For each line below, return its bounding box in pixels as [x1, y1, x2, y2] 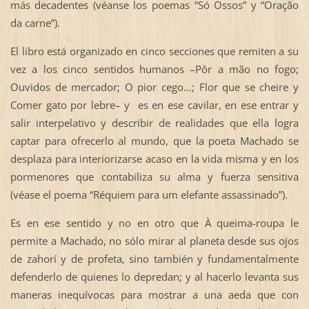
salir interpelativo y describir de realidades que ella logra [10, 116, 299, 130]
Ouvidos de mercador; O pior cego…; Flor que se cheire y [10, 80, 299, 94]
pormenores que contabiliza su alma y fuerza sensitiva [10, 170, 299, 184]
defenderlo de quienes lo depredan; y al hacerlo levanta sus [10, 270, 299, 284]
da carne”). [10, 16, 60, 30]
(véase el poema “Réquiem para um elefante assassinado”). [10, 188, 288, 202]
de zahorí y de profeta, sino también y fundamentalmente [10, 252, 299, 266]
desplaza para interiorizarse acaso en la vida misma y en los [10, 152, 299, 166]
